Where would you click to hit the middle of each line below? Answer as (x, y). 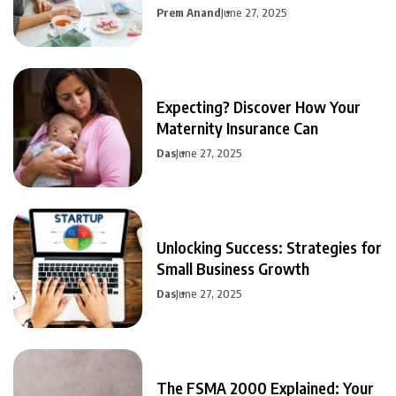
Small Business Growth (233, 268)
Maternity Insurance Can (237, 127)
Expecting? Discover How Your (259, 106)
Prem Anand (189, 12)
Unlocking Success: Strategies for (269, 247)
